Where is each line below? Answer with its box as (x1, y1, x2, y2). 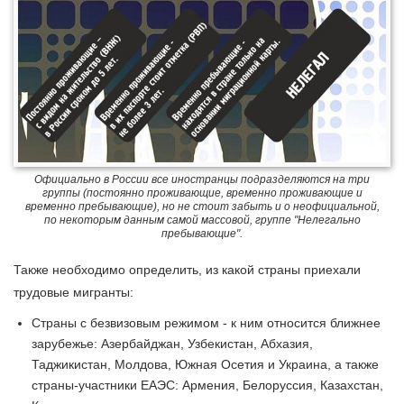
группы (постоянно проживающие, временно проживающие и (41, 187, 363, 200)
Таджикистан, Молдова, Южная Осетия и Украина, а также (32, 357, 379, 372)
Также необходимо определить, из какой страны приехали (14, 262, 361, 278)
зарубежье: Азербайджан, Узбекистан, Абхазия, (32, 336, 313, 352)
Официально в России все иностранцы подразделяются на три (34, 173, 370, 187)
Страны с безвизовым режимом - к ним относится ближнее (32, 316, 381, 331)
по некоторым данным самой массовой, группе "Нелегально (43, 214, 361, 227)
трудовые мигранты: (14, 285, 133, 300)
